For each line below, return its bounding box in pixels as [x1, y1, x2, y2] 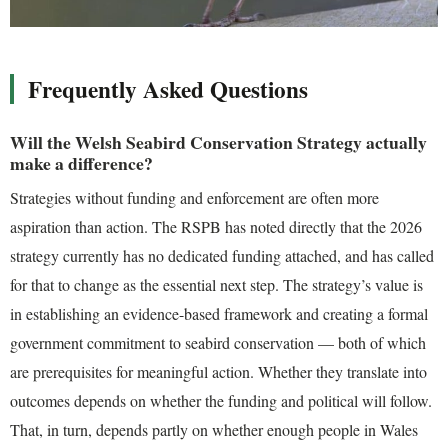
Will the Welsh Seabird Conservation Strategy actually [10, 128, 427, 155]
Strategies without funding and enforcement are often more [10, 186, 379, 208]
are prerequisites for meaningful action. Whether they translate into [10, 360, 427, 382]
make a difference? [10, 149, 153, 176]
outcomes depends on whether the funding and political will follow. [10, 389, 432, 411]
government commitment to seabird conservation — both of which [10, 331, 426, 353]
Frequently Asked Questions [28, 71, 308, 106]
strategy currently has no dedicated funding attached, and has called [10, 244, 434, 266]
